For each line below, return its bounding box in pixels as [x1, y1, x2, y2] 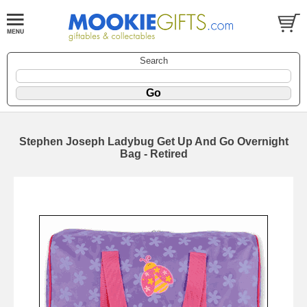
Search [139, 56, 168, 66]
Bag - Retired [119, 148, 188, 160]
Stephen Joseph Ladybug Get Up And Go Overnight [19, 136, 288, 148]
